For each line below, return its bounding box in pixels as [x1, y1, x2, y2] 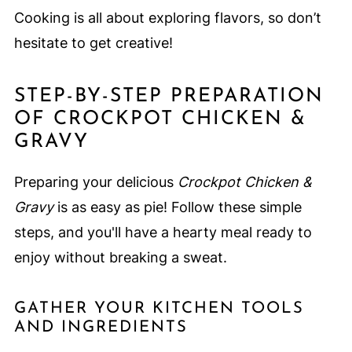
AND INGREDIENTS [13, 320, 188, 336]
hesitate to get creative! [13, 35, 173, 52]
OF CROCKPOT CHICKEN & [13, 109, 306, 130]
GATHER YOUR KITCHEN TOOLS [13, 301, 304, 317]
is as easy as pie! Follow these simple [53, 199, 302, 216]
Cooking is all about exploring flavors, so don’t [13, 9, 321, 27]
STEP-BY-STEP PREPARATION [13, 86, 324, 107]
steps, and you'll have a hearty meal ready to [13, 224, 312, 241]
